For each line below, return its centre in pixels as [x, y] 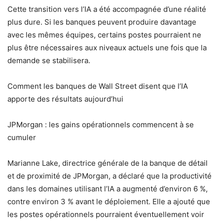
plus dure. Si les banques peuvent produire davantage [102, 22]
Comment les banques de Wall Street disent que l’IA [98, 86]
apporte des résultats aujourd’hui [65, 99]
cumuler [22, 137]
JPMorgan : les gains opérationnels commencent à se [101, 124]
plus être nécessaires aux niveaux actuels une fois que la [107, 47]
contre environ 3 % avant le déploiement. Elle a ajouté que [109, 201]
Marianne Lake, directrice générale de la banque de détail [108, 163]
